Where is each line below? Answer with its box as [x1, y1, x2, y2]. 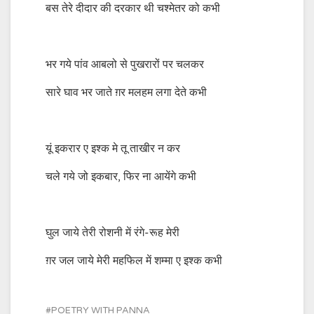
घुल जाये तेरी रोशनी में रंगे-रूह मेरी [46, 226, 179, 240]
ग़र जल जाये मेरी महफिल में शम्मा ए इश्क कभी [46, 254, 222, 268]
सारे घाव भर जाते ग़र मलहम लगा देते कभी [46, 86, 207, 100]
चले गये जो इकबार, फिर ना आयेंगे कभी [46, 170, 196, 184]
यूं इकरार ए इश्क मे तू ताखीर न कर [46, 142, 180, 156]
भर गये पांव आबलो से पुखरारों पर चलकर [46, 57, 204, 71]
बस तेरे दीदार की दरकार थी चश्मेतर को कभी [46, 1, 220, 15]
